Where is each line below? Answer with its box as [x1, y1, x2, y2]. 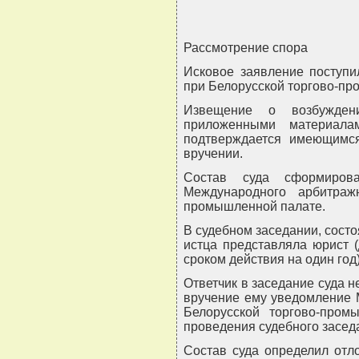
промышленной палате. [184, 200, 325, 214]
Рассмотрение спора [184, 41, 308, 55]
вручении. [184, 147, 243, 161]
